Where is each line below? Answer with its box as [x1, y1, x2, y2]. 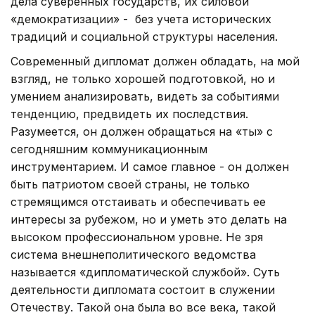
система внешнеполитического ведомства [11, 247, 256, 262]
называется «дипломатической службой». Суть [11, 264, 280, 279]
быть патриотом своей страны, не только [11, 176, 250, 191]
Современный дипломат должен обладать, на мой [11, 53, 300, 68]
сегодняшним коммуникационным [11, 141, 207, 156]
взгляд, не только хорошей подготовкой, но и [11, 71, 275, 86]
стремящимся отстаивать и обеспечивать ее [11, 194, 266, 209]
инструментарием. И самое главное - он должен [11, 159, 289, 174]
